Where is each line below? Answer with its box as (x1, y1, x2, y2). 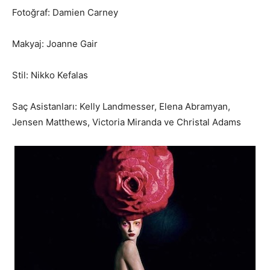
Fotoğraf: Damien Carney (12, 7, 118, 18)
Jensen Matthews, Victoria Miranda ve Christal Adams (12, 116, 241, 128)
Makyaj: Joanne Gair (12, 38, 98, 49)
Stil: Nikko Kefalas (12, 69, 88, 81)
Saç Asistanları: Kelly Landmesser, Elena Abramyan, (12, 101, 230, 112)
